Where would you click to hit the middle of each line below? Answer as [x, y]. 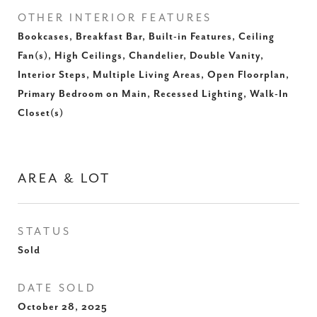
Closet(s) [41, 113]
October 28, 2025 [63, 307]
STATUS [45, 232]
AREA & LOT [64, 179]
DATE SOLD [57, 288]
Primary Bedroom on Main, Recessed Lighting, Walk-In [153, 94]
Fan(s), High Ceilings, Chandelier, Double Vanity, [141, 56]
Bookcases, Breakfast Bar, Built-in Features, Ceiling [146, 37]
